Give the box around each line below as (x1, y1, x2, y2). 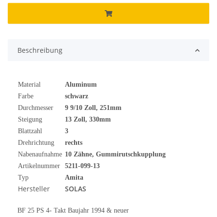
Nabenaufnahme (18, 151, 64, 158)
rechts (65, 139, 82, 147)
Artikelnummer (18, 162, 60, 170)
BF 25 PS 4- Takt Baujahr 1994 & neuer (17, 207, 129, 215)
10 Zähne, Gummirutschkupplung (65, 151, 166, 158)
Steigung (18, 116, 42, 124)
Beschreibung (17, 46, 62, 55)
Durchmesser (18, 104, 53, 112)
